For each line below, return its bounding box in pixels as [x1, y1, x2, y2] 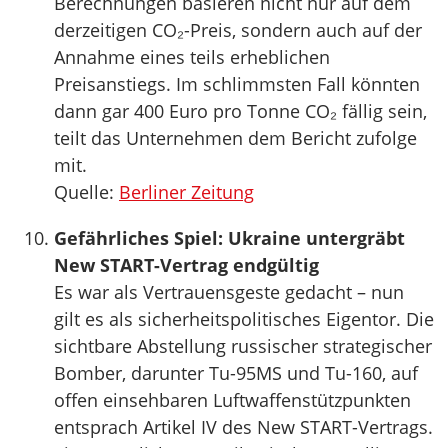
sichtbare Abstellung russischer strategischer [54, 334, 432, 359]
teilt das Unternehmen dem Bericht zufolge [54, 126, 417, 151]
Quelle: [54, 180, 119, 205]
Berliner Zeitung [119, 180, 254, 205]
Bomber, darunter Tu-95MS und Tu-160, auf [54, 361, 418, 386]
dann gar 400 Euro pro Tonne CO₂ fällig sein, [54, 99, 427, 124]
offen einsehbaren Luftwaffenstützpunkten [54, 388, 411, 413]
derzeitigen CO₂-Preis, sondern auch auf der [54, 18, 422, 43]
